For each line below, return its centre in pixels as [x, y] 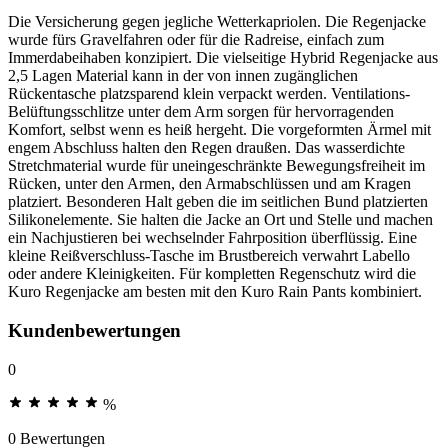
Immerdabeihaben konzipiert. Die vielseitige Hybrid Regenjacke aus [223, 58]
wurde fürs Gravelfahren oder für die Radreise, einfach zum [196, 40]
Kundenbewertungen [94, 330]
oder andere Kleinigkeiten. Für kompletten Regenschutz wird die [212, 274]
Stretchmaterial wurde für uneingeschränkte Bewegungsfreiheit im [216, 166]
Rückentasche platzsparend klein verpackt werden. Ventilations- [209, 94]
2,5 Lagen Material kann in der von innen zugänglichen [183, 76]
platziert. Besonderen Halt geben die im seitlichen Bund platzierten [218, 202]
